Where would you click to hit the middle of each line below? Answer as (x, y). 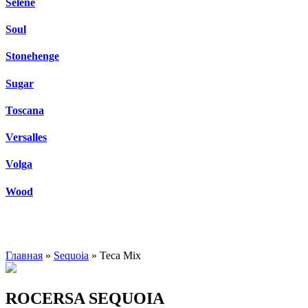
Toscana (25, 110)
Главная (24, 255)
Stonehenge (32, 56)
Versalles (26, 137)
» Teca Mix (115, 255)
